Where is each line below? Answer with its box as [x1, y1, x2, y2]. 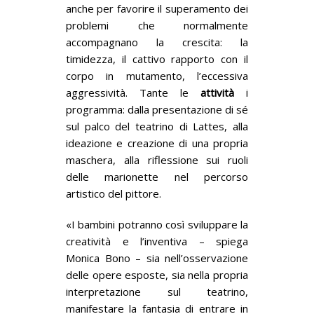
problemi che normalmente [66, 18, 248, 32]
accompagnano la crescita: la [66, 34, 248, 49]
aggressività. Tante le [66, 85, 200, 100]
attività [200, 85, 234, 100]
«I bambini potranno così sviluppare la [66, 217, 248, 231]
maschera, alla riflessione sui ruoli [66, 152, 248, 167]
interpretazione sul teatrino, [66, 284, 248, 299]
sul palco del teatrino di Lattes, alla [66, 118, 248, 133]
